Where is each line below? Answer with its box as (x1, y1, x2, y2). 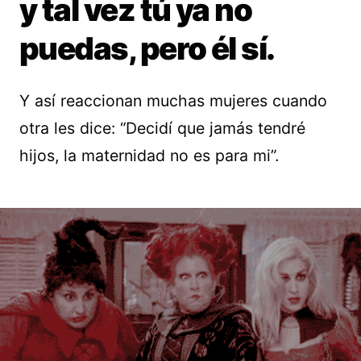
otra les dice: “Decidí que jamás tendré (19, 118, 305, 138)
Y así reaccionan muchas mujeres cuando (19, 90, 327, 110)
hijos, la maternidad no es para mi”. (19, 145, 279, 165)
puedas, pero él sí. (19, 29, 275, 67)
